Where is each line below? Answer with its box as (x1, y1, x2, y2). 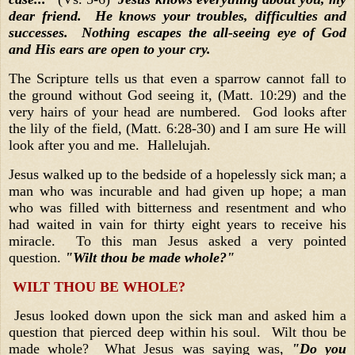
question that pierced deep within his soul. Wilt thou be (9, 324, 346, 341)
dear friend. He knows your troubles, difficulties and (9, 8, 346, 25)
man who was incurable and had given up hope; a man (9, 182, 346, 199)
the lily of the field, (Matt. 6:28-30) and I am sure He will (9, 120, 346, 136)
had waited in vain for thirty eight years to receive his (9, 216, 346, 232)
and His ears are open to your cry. (9, 41, 215, 58)
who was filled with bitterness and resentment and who (9, 199, 346, 216)
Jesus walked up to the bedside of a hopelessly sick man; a (9, 166, 346, 182)
